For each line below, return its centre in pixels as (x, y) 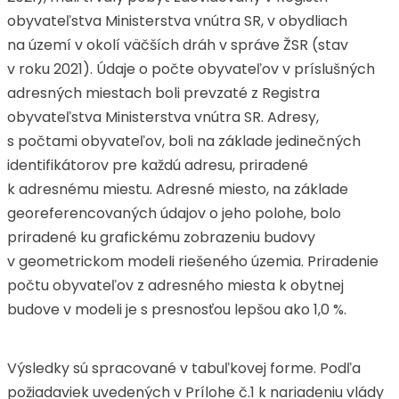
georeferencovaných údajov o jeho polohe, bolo (174, 213)
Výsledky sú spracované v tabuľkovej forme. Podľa (184, 368)
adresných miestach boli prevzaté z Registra (163, 93)
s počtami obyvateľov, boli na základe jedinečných (184, 141)
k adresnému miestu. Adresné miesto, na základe (178, 189)
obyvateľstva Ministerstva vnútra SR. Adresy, (163, 117)
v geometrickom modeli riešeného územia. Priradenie (193, 261)
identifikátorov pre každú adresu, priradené (158, 165)
